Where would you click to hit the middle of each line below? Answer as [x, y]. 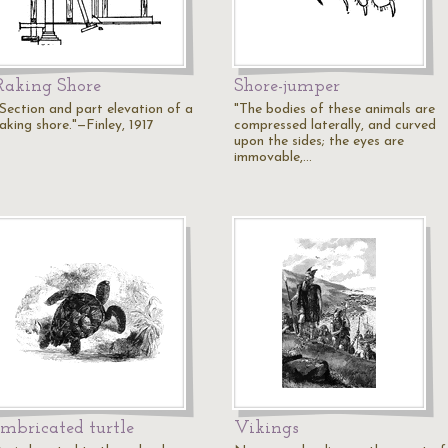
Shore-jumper [287, 86]
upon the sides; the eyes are [319, 141]
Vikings [266, 428]
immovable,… [273, 157]
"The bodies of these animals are [334, 109]
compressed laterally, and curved [335, 125]
